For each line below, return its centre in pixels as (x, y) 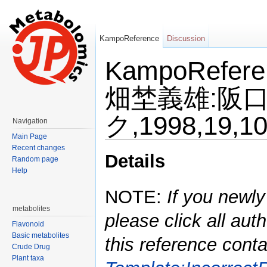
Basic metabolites (41, 235)
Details (135, 162)
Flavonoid (28, 224)
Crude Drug (31, 247)
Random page (35, 159)
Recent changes (38, 148)
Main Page (30, 136)
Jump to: (121, 144)
